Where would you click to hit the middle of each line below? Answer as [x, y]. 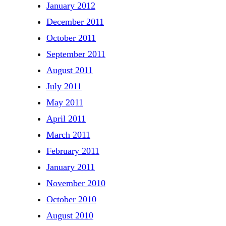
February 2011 [73, 151]
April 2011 [66, 118]
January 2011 [71, 167]
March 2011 [68, 134]
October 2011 [71, 38]
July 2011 [64, 86]
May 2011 [65, 102]
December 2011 [75, 21]
